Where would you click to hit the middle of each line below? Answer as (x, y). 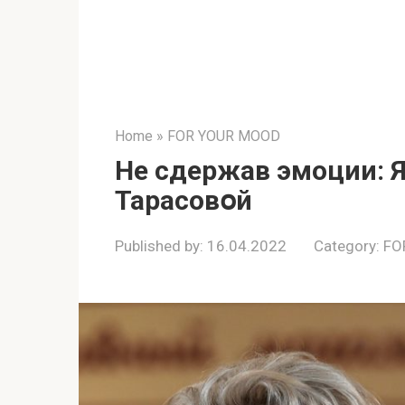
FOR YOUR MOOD (224, 136)
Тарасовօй (184, 200)
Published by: (159, 245)
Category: (347, 245)
